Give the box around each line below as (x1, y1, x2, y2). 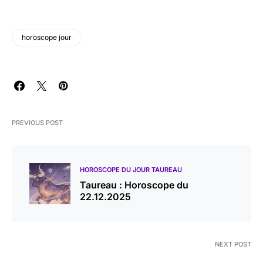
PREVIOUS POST (12, 118, 63, 127)
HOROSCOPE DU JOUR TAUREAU (80, 165, 182, 174)
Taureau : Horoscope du (80, 178, 188, 191)
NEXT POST (215, 240, 251, 248)
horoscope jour (22, 32, 72, 42)
